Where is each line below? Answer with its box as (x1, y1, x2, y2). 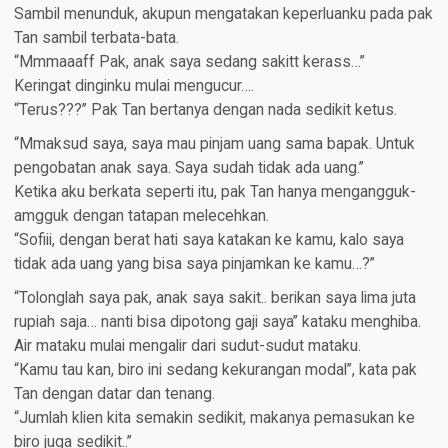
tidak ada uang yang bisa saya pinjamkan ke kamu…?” (13, 255, 375, 274)
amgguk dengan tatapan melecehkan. (13, 207, 269, 226)
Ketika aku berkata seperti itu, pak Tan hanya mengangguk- (13, 183, 416, 202)
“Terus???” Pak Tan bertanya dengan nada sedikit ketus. (13, 101, 397, 120)
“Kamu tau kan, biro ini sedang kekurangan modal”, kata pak (13, 361, 417, 380)
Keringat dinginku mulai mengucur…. (13, 77, 254, 96)
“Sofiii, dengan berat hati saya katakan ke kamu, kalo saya (13, 231, 404, 250)
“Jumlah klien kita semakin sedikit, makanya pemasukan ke (13, 409, 415, 428)
